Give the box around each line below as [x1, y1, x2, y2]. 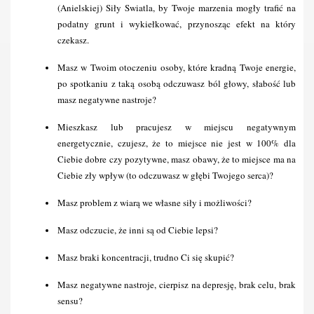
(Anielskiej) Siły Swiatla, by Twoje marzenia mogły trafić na [57, 1, 296, 14]
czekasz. [57, 34, 89, 46]
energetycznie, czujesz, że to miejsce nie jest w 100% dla [57, 137, 296, 149]
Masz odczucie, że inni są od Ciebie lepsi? [57, 224, 218, 236]
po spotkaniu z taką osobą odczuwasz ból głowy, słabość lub [57, 77, 296, 90]
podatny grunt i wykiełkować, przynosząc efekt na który [57, 18, 296, 30]
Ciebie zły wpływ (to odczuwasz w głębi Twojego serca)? [57, 169, 273, 182]
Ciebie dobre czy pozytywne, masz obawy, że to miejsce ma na [57, 153, 296, 165]
